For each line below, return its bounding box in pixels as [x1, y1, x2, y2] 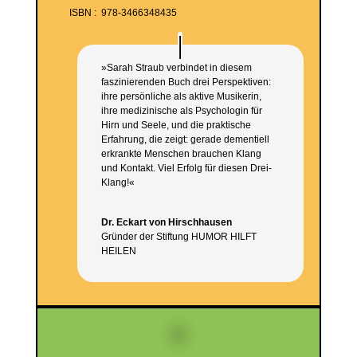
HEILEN [100, 245, 136, 257]
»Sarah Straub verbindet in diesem [100, 62, 252, 73]
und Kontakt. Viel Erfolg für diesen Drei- [100, 163, 272, 174]
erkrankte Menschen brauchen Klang [100, 148, 261, 159]
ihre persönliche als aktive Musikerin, [100, 91, 261, 102]
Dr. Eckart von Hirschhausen [100, 217, 232, 228]
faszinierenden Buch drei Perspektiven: [100, 76, 271, 88]
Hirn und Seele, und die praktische [100, 120, 251, 131]
